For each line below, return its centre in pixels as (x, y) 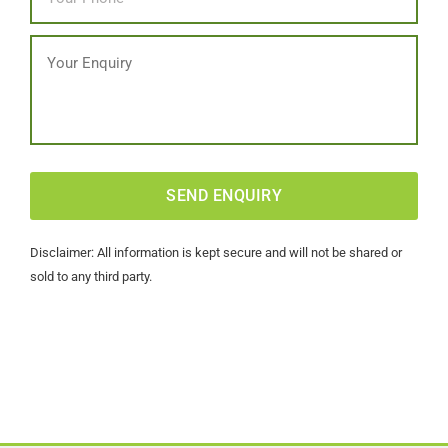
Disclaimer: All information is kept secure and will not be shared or (216, 252)
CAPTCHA (66, 165)
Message (63, 44)
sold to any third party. (91, 276)
